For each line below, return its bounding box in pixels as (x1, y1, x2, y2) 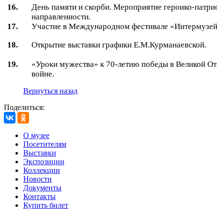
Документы (23, 183, 62, 192)
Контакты (23, 192, 56, 201)
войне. (31, 69, 55, 78)
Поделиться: (4, 103, 45, 111)
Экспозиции (23, 157, 64, 166)
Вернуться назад (23, 86, 77, 95)
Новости (23, 174, 52, 183)
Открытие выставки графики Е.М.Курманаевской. (31, 40, 207, 49)
